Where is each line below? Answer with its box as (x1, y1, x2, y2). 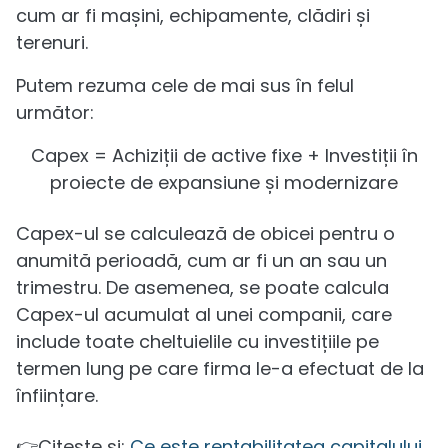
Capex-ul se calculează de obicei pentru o (16, 220, 395, 246)
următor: (16, 99, 94, 125)
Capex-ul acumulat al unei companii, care (16, 301, 392, 327)
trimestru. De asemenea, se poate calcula (16, 274, 389, 300)
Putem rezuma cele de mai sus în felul (16, 72, 354, 98)
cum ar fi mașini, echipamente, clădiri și (16, 2, 370, 28)
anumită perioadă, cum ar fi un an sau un (16, 247, 387, 273)
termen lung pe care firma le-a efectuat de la (16, 355, 424, 381)
